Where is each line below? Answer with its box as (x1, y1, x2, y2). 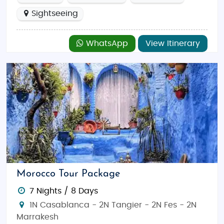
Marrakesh (16, 213, 58, 221)
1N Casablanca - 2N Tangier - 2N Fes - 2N (26, 201, 196, 209)
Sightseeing (31, 9, 78, 17)
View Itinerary (145, 39, 200, 47)
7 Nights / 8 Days (29, 187, 98, 195)
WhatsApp (83, 39, 128, 47)
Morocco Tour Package (16, 169, 120, 179)
